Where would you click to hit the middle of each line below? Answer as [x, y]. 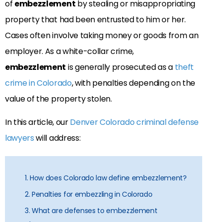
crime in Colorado [38, 83]
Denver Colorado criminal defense [135, 122]
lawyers [20, 138]
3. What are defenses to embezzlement [91, 210]
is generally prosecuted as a [120, 67]
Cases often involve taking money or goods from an [102, 36]
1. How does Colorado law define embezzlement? [106, 178]
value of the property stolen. [58, 99]
